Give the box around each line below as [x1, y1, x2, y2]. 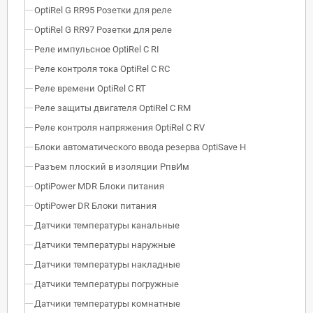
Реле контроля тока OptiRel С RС [34, 63, 170, 74]
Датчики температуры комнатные [34, 298, 180, 309]
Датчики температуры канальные [34, 219, 180, 231]
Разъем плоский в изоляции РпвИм [34, 161, 189, 172]
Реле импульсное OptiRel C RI [34, 43, 159, 54]
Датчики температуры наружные [34, 239, 175, 250]
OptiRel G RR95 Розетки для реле [34, 4, 172, 15]
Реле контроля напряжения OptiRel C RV [34, 122, 205, 133]
